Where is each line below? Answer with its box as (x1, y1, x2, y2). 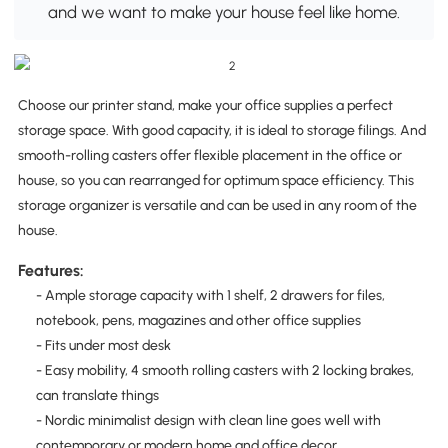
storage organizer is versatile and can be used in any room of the (17, 197, 417, 215)
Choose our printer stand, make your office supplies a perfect (17, 97, 393, 115)
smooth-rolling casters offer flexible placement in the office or (17, 147, 402, 165)
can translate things (35, 386, 159, 404)
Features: (17, 260, 84, 280)
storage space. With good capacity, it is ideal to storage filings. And (17, 122, 426, 140)
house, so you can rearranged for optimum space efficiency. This (17, 172, 414, 190)
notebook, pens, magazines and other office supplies (35, 311, 361, 329)
